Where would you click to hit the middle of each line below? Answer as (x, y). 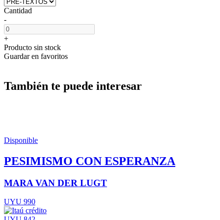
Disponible (21, 140)
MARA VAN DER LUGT (55, 183)
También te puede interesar (73, 86)
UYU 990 (20, 202)
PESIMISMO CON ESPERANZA (90, 161)
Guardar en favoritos (36, 56)
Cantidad (18, 10)
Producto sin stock (32, 47)
